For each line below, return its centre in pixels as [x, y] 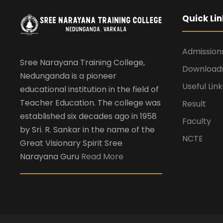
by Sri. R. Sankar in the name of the [87, 129]
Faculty [197, 121]
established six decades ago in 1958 [88, 116]
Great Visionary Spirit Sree [71, 143]
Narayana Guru [51, 156]
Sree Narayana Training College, [82, 62]
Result [194, 104]
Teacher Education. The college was [90, 103]
